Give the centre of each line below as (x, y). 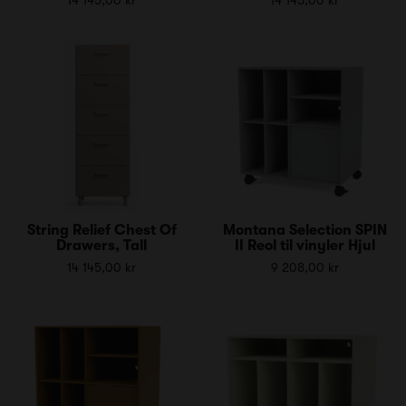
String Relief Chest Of (101, 230)
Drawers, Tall (101, 245)
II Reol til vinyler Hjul (304, 245)
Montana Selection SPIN (304, 230)
